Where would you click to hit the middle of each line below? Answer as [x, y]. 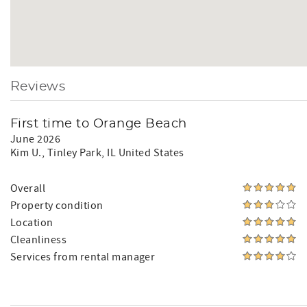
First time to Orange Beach [99, 124]
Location [32, 223]
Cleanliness [39, 240]
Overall [28, 188]
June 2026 [36, 139]
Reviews [38, 87]
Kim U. [26, 153]
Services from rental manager [83, 257]
